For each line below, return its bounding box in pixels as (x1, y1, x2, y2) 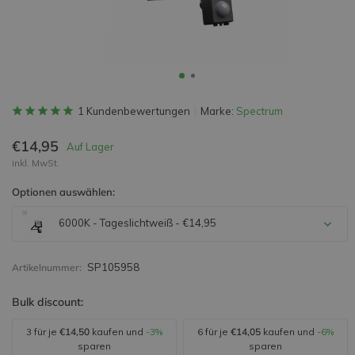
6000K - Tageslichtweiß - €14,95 (56, 216, 216, 229)
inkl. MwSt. (12, 157, 59, 169)
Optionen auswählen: (12, 185, 115, 198)
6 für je (197, 326, 231, 338)
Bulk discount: (12, 295, 83, 309)
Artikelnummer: (12, 261, 82, 273)
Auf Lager (67, 139, 114, 153)
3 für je (26, 326, 59, 338)
